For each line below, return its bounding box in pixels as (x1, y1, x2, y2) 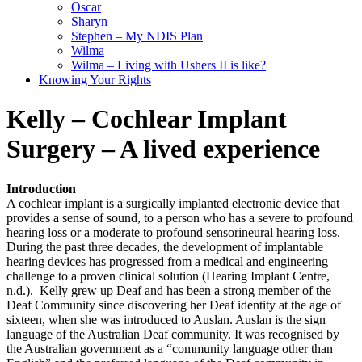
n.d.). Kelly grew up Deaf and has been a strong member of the (6, 283, 331, 297)
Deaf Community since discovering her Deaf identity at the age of (6, 297, 341, 312)
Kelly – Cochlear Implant (6, 104, 287, 134)
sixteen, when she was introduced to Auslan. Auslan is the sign (6, 312, 326, 326)
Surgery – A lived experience (6, 134, 320, 164)
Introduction (6, 181, 76, 196)
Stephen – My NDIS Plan (71, 28, 203, 43)
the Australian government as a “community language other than (6, 341, 333, 356)
